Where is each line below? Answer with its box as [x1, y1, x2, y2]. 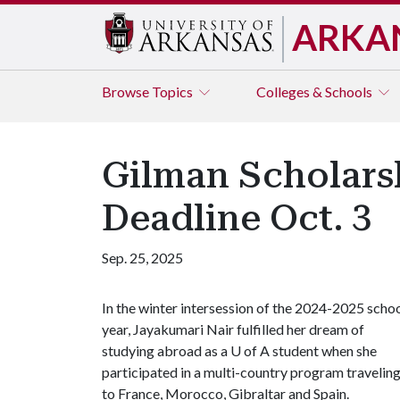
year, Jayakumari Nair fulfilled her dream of [102, 321, 364, 337]
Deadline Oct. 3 [102, 197, 371, 239]
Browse [102, 83, 152, 100]
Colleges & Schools [256, 83, 375, 100]
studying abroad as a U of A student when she [102, 342, 377, 359]
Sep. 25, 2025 [102, 249, 183, 266]
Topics [152, 83, 196, 100]
